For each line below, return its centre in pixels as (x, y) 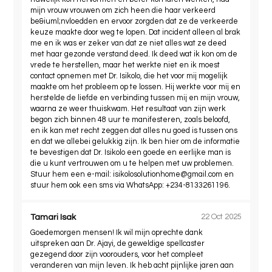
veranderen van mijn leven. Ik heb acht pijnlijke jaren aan (132, 265)
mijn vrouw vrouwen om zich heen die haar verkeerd (123, 10)
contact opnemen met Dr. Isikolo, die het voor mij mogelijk (129, 76)
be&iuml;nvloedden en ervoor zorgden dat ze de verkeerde (134, 21)
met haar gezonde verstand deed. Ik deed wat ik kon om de (134, 54)
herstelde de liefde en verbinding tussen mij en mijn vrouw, (135, 98)
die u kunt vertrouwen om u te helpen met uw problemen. (132, 163)
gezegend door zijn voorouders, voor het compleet (117, 254)
